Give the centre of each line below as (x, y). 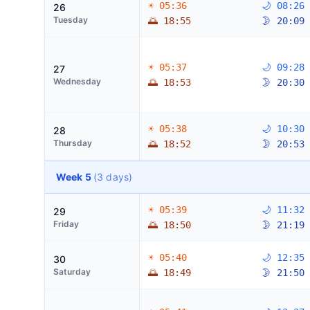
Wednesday (77, 81)
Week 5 (75, 177)
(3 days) (113, 177)
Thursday (73, 143)
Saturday (72, 272)
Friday (66, 224)
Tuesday (71, 20)
